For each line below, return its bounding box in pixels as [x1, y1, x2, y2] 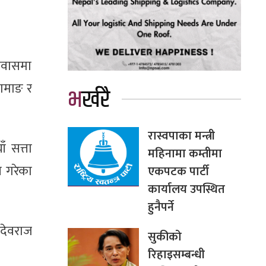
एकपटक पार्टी [147, 161, 209, 182]
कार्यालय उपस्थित [147, 179, 225, 199]
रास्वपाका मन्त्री [147, 125, 215, 146]
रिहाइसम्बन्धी [147, 244, 205, 265]
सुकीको [147, 226, 182, 247]
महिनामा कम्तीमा [147, 143, 222, 164]
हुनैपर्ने [147, 197, 174, 217]
